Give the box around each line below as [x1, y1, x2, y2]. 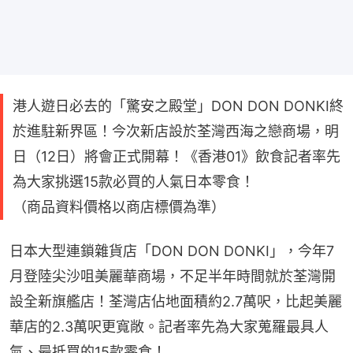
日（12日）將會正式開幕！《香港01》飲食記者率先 [13, 147, 340, 165]
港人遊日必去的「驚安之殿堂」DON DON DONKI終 [13, 97, 344, 114]
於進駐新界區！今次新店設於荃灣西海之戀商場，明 [13, 122, 339, 139]
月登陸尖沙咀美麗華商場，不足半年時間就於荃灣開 [9, 267, 336, 284]
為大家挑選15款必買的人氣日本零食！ [13, 173, 255, 190]
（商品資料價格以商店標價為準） [13, 198, 225, 215]
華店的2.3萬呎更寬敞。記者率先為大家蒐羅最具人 [9, 318, 329, 335]
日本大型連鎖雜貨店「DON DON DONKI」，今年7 [9, 242, 334, 259]
